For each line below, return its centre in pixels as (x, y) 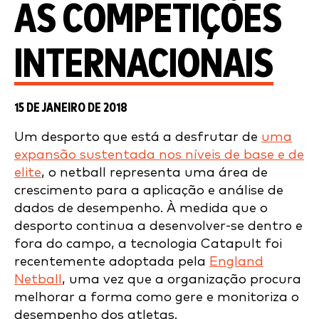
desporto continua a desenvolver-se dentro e (158, 226)
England (236, 262)
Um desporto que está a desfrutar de (138, 137)
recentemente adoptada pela (112, 262)
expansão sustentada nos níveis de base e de (159, 155)
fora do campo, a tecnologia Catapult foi (148, 244)
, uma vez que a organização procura (182, 279)
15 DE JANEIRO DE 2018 (71, 108)
